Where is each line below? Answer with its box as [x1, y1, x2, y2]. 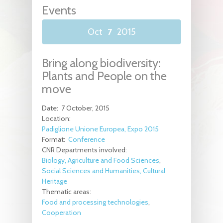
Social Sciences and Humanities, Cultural [42, 166, 165, 175]
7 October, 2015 [61, 103, 110, 112]
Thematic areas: [42, 187, 93, 196]
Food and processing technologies [42, 197, 148, 207]
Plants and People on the [42, 68, 167, 83]
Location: [42, 113, 72, 123]
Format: [42, 134, 67, 144]
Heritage [42, 176, 67, 186]
